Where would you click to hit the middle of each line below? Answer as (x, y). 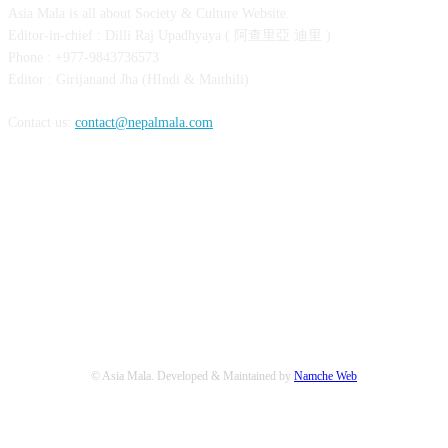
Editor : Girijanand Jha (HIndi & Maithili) (128, 80)
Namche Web (325, 375)
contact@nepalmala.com (144, 123)
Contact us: (41, 123)
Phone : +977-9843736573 (83, 58)
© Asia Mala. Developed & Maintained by (192, 375)
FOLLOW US (224, 211)
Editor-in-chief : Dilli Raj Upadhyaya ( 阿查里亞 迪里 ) (169, 36)
